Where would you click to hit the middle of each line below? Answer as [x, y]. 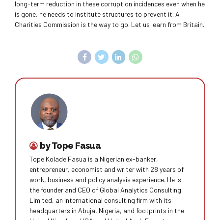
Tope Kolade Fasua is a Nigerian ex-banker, [94, 159]
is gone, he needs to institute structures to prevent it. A [97, 14]
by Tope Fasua [70, 145]
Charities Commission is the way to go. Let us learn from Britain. [110, 25]
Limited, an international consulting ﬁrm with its [100, 200]
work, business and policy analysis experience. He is [105, 180]
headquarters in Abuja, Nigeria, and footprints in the [107, 211]
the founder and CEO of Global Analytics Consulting [105, 190]
